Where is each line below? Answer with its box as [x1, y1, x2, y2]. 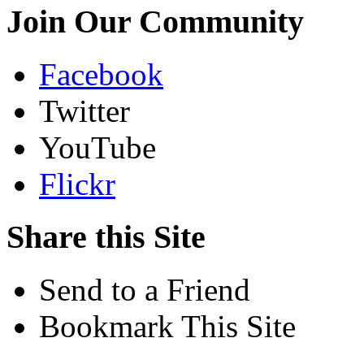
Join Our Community [6, 3, 304, 41]
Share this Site [6, 218, 206, 255]
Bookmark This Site [39, 308, 296, 344]
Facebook [39, 57, 163, 93]
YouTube [39, 130, 156, 166]
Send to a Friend [39, 271, 250, 307]
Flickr [39, 167, 115, 202]
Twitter [39, 93, 130, 129]
